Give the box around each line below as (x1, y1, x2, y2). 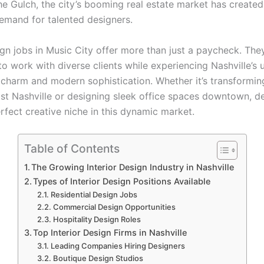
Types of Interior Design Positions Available (33, 176, 211, 187)
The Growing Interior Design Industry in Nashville (31, 162, 235, 173)
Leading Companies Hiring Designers (50, 241, 185, 251)
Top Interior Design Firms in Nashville (33, 227, 187, 238)
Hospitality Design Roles (52, 214, 141, 225)
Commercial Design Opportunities (52, 202, 176, 212)
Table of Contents (24, 141, 120, 156)
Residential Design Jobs (50, 190, 137, 200)
